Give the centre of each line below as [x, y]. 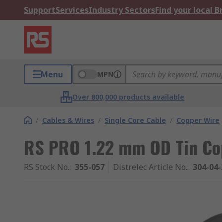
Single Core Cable [135, 120]
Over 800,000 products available [129, 97]
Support [40, 10]
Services [72, 10]
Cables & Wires [68, 120]
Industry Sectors [122, 10]
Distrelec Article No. [150, 167]
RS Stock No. [47, 167]
